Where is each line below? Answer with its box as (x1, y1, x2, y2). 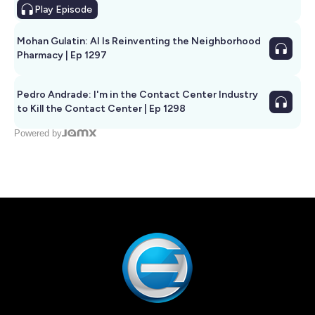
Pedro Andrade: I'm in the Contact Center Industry (17, 89, 258, 101)
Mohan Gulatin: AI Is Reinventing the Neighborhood (17, 35, 261, 47)
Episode (53, 4, 92, 15)
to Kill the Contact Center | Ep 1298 (17, 103, 186, 115)
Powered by (14, 128, 62, 139)
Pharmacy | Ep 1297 (17, 49, 107, 61)
